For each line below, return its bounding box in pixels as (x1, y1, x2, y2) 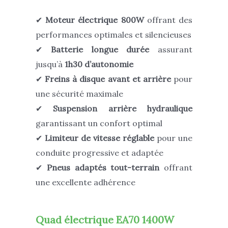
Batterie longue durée (50, 44, 150, 54)
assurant (149, 44, 192, 54)
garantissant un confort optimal (36, 118, 162, 128)
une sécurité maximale (36, 88, 123, 99)
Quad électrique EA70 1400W (36, 213, 174, 226)
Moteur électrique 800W (45, 14, 144, 25)
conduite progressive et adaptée (36, 147, 163, 158)
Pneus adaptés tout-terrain (46, 162, 160, 173)
